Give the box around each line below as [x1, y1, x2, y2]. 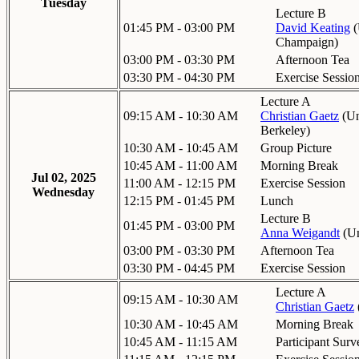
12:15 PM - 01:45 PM [123, 193, 235, 208]
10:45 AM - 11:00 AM [123, 158, 237, 172]
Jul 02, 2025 [30, 170, 96, 184]
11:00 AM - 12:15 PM [123, 175, 236, 190]
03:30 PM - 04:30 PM [123, 70, 235, 84]
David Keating [276, 20, 350, 34]
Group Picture [260, 140, 332, 155]
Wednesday [32, 184, 95, 199]
